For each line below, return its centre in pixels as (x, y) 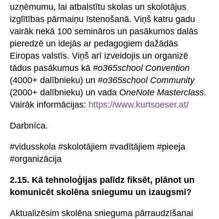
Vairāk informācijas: (49, 104)
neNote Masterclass (165, 92)
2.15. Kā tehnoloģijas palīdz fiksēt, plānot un (102, 180)
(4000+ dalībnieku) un (54, 80)
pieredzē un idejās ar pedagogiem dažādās (94, 43)
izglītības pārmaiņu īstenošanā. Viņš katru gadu (102, 19)
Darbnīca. (29, 125)
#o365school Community (146, 80)
